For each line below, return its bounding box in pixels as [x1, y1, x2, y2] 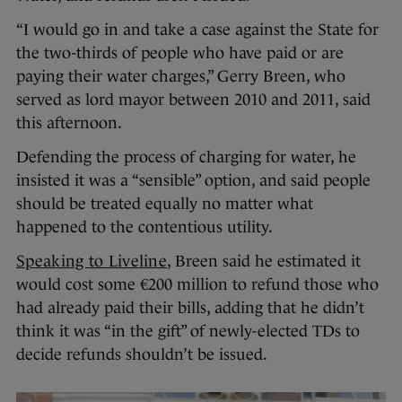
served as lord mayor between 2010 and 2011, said [16, 91, 371, 109]
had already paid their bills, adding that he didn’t [16, 299, 364, 317]
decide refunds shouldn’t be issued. [16, 345, 267, 363]
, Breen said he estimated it [167, 252, 361, 270]
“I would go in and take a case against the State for [16, 21, 379, 39]
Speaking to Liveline [16, 252, 167, 270]
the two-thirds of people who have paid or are [16, 44, 344, 62]
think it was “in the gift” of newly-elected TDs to [16, 322, 360, 340]
